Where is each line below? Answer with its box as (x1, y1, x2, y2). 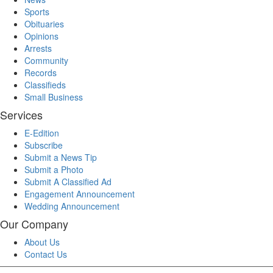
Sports (24, 5, 49, 18)
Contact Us (24, 248, 67, 261)
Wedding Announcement (24, 200, 119, 213)
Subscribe (24, 139, 63, 152)
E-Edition (24, 127, 59, 140)
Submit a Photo (24, 163, 83, 176)
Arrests (24, 42, 52, 55)
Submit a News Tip (24, 151, 97, 164)
